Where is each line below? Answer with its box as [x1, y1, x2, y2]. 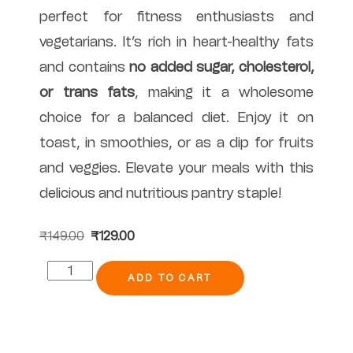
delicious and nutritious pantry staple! [39, 184, 281, 202]
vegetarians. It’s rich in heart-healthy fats [39, 32, 314, 50]
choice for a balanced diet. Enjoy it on [39, 108, 314, 126]
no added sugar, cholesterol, [129, 58, 314, 76]
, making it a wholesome [135, 83, 314, 101]
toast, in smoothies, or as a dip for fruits [39, 133, 314, 151]
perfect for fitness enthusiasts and [39, 7, 314, 25]
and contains [39, 58, 130, 76]
